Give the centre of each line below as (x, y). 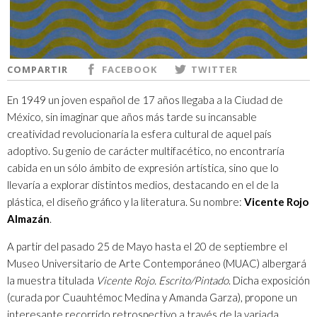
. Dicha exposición (269, 280)
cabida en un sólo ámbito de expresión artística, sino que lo (143, 167)
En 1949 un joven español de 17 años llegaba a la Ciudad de (145, 99)
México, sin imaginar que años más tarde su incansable (132, 116)
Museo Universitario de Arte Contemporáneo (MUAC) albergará (157, 263)
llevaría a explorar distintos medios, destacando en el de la (143, 184)
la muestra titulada (52, 280)
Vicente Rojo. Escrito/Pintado (162, 280)
